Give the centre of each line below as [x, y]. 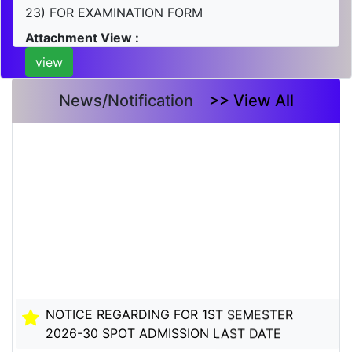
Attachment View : [82, 38]
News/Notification [126, 101]
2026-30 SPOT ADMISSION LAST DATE [163, 331]
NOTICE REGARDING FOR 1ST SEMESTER [169, 312]
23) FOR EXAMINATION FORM [114, 13]
